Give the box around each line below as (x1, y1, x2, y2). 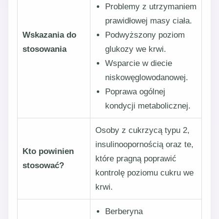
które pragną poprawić (95, 154, 176, 163)
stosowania (22, 44, 66, 54)
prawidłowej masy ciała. (105, 16, 192, 25)
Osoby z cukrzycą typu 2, (95, 126, 190, 135)
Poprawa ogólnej (105, 87, 165, 96)
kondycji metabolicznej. (105, 101, 191, 110)
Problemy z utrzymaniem (105, 2, 197, 11)
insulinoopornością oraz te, (95, 140, 194, 149)
